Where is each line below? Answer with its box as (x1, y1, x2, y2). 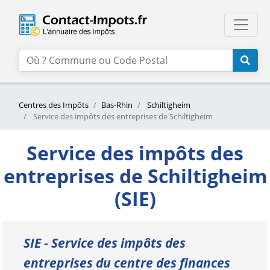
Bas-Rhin (101, 99, 133, 110)
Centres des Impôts (19, 99, 89, 110)
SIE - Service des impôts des (24, 234, 186, 251)
